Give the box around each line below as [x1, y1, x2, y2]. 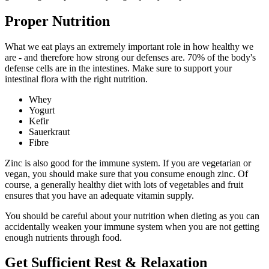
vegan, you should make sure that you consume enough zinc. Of [5, 168, 248, 179]
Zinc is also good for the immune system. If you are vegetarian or [5, 157, 251, 168]
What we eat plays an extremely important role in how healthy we [5, 41, 253, 52]
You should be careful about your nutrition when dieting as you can [5, 210, 259, 221]
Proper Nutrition [5, 13, 110, 29]
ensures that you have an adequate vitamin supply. [5, 190, 194, 201]
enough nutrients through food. [5, 232, 122, 243]
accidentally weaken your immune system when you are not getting [5, 221, 259, 232]
